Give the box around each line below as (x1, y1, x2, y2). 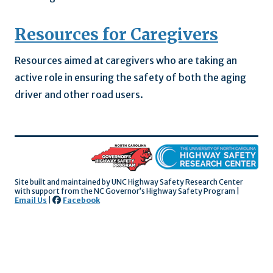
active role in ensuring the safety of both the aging (15, 71, 246, 84)
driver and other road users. (15, 88, 143, 101)
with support (15, 186, 61, 196)
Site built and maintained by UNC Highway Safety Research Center (15, 177, 243, 187)
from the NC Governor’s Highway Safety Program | (61, 186, 239, 196)
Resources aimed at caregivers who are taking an (15, 54, 237, 67)
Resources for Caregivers (15, 24, 218, 45)
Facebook (63, 196, 100, 205)
